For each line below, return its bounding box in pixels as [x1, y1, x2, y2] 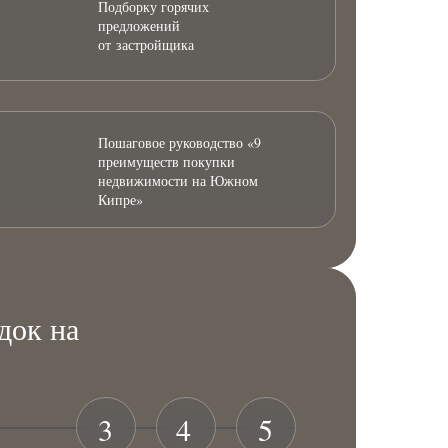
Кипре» [98, 189, 143, 209]
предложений [98, 15, 180, 35]
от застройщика [98, 34, 194, 54]
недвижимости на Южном [98, 170, 258, 190]
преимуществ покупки [98, 151, 235, 171]
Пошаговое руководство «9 [98, 132, 261, 152]
